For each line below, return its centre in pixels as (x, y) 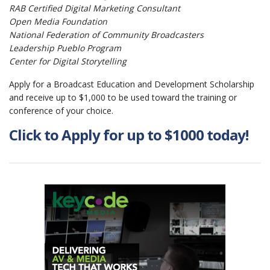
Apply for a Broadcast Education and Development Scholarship (132, 84)
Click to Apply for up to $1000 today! (129, 135)
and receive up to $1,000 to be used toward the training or (123, 97)
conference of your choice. (61, 111)
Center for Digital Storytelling (68, 61)
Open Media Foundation (58, 21)
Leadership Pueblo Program (65, 48)
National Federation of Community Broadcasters (106, 35)
